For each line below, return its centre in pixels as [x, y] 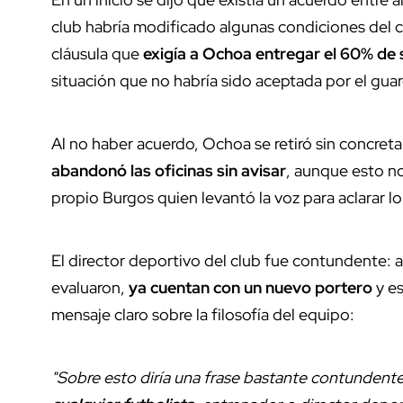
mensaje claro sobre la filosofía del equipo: [203, 315]
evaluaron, [90, 288]
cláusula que [97, 54]
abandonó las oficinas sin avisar [169, 171]
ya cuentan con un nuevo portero [251, 288]
